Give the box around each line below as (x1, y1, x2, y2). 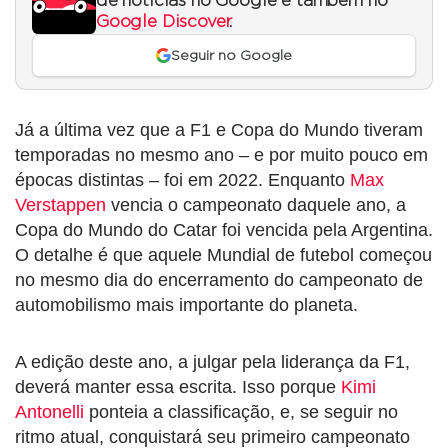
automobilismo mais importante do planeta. (15, 294, 358, 315)
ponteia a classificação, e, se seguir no (84, 401, 398, 422)
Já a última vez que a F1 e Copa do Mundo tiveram (15, 119, 423, 140)
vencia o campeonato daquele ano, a (106, 194, 406, 215)
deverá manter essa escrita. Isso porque (15, 376, 341, 397)
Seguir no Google (171, 48, 293, 63)
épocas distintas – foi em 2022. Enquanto (15, 169, 350, 190)
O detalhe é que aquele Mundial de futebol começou (15, 244, 432, 265)
